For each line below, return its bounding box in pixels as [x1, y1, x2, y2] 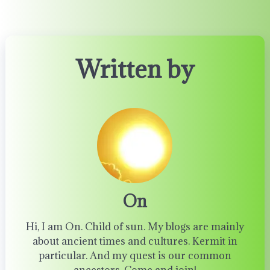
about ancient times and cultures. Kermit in [32, 234, 237, 248]
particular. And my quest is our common [38, 249, 231, 263]
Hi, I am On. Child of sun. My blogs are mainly [25, 220, 244, 234]
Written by [75, 53, 194, 85]
